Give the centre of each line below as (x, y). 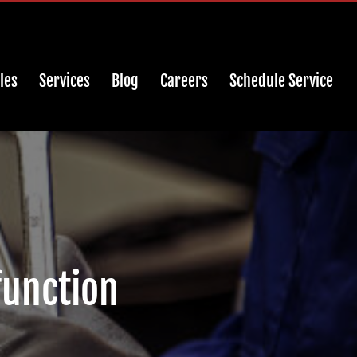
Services (65, 80)
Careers (184, 80)
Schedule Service (281, 80)
